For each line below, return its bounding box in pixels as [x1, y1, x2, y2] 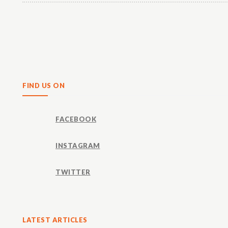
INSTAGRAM [55, 141, 100, 150]
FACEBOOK [55, 115, 96, 123]
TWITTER [55, 167, 91, 176]
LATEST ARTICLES [22, 216, 88, 224]
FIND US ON [22, 81, 65, 90]
